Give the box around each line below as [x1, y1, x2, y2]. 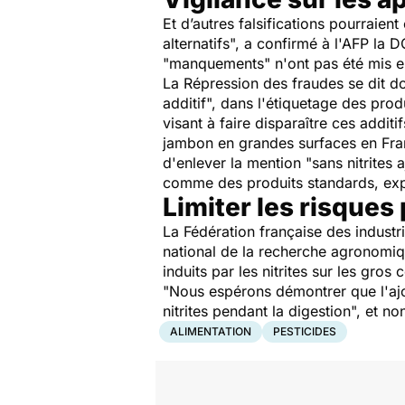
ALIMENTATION [170, 325, 251, 338]
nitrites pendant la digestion [163, 302, 351, 320]
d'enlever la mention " [163, 154, 312, 172]
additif [163, 94, 206, 112]
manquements [169, 54, 264, 72]
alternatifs [163, 34, 230, 52]
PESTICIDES [273, 325, 336, 338]
